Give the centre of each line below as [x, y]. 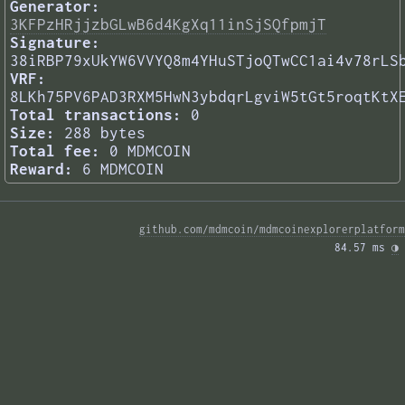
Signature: [55, 43]
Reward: [42, 170]
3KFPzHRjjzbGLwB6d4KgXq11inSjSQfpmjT [168, 25]
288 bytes [105, 133]
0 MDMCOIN [150, 151]
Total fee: [55, 151]
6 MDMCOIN [123, 170]
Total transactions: [96, 115]
